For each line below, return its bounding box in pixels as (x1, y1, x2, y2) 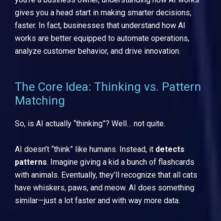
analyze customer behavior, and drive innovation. (15, 46, 181, 56)
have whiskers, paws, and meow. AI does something (15, 183, 194, 192)
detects (155, 144, 184, 154)
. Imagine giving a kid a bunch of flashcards (47, 157, 194, 167)
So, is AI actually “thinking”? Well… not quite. (15, 119, 165, 129)
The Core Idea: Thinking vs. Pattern (15, 80, 201, 94)
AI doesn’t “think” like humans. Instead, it (15, 144, 155, 154)
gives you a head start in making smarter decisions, (15, 7, 191, 17)
